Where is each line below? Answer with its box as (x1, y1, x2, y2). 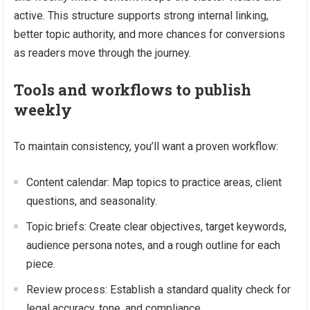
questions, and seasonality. (26, 194, 158, 208)
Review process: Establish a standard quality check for (26, 283, 291, 296)
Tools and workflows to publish (14, 80, 252, 100)
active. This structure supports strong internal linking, (14, 9, 269, 22)
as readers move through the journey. (14, 46, 192, 60)
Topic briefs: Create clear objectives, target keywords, (26, 220, 287, 233)
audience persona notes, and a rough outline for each (26, 239, 281, 252)
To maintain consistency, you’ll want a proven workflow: (14, 140, 279, 153)
